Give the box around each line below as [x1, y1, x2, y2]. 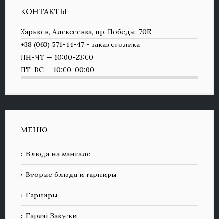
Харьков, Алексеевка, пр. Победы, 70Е [21, 27, 152, 36]
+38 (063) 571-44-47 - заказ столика [21, 40, 140, 49]
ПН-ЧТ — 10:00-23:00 [21, 53, 94, 62]
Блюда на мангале [26, 150, 91, 158]
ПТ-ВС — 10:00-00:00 [21, 66, 95, 74]
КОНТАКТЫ [21, 6, 67, 16]
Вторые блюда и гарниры [26, 170, 117, 179]
